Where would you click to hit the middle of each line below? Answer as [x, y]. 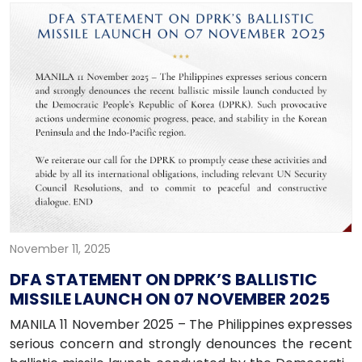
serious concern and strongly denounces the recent [181, 344]
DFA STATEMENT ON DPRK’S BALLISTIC [164, 280]
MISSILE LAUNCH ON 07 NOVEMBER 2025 [170, 299]
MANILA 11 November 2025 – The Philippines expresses [181, 324]
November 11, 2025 [60, 249]
